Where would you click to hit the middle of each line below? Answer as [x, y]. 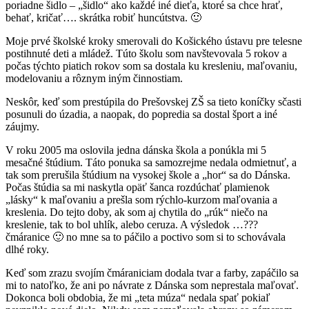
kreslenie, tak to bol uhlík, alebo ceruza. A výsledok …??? [132, 225]
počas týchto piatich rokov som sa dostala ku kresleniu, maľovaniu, [151, 66]
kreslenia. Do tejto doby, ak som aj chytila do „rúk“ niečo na [137, 212]
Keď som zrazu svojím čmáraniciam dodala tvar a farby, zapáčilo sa [152, 273]
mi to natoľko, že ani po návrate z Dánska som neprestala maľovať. [152, 286]
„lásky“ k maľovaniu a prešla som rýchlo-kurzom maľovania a [141, 200]
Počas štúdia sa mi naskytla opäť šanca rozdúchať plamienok [138, 188]
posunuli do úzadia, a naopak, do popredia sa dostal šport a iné [141, 114]
